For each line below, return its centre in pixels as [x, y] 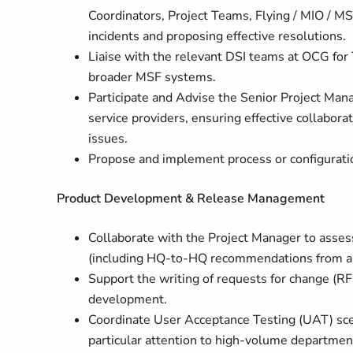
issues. [108, 139]
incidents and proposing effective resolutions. [217, 36]
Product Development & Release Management [191, 199]
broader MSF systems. [152, 77]
